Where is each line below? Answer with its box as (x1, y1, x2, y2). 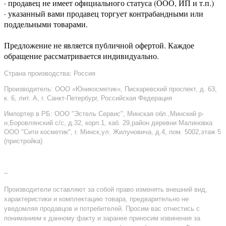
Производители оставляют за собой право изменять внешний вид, (4, 185, 207, 193)
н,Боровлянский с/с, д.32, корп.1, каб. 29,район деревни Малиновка (4, 119, 212, 127)
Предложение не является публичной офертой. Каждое (4, 39, 194, 50)
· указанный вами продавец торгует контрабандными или (4, 8, 203, 19)
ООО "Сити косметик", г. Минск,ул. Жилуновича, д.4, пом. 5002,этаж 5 (4, 128, 221, 136)
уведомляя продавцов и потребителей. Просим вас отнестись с (4, 204, 200, 212)
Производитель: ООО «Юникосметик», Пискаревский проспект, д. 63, (4, 85, 217, 93)
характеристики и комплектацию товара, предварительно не (4, 195, 189, 203)
